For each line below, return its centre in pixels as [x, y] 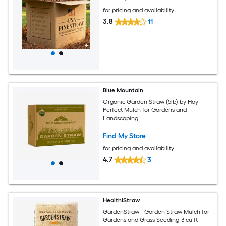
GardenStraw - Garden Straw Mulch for [156, 212]
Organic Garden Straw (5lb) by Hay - [146, 102]
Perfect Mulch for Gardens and [145, 110]
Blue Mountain [123, 91]
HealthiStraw [122, 201]
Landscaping [121, 118]
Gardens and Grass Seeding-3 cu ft [151, 220]
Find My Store [125, 136]
